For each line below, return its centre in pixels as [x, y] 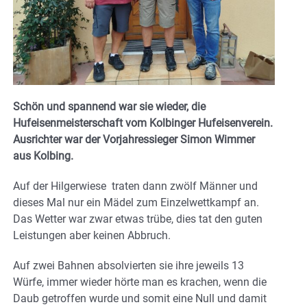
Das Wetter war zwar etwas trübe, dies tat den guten [138, 219]
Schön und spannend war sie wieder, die [109, 106]
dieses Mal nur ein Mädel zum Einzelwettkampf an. [136, 202]
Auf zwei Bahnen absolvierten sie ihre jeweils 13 [128, 265]
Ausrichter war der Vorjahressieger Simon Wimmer [134, 139]
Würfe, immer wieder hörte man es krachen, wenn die [140, 282]
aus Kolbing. [43, 156]
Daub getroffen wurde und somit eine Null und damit [140, 298]
